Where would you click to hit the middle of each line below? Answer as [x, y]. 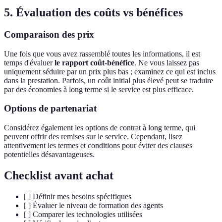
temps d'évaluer [29, 62]
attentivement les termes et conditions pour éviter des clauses [98, 146]
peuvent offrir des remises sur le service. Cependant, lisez [93, 137]
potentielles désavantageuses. [49, 155]
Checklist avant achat [59, 176]
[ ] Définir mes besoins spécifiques [78, 196]
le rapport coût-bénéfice [94, 62]
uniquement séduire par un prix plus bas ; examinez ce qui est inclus [110, 71]
